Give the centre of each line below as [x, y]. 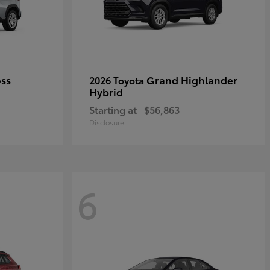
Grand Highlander [192, 80]
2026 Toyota [118, 80]
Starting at [113, 109]
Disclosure [107, 122]
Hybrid [106, 92]
